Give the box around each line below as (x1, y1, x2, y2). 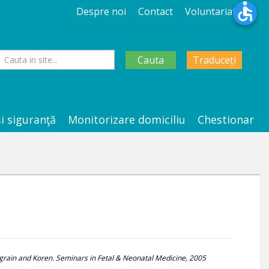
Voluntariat (185, 5, 236, 18)
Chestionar (198, 112, 254, 127)
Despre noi (76, 5, 126, 18)
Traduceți (193, 53, 236, 67)
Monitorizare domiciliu (68, 112, 186, 127)
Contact (138, 5, 173, 18)
